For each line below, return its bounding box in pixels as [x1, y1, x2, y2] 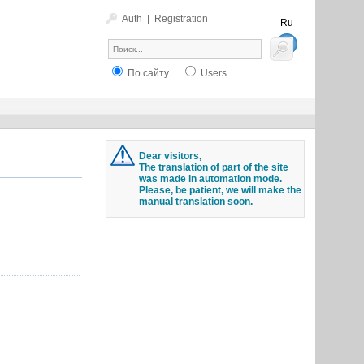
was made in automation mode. [138, 173, 282, 184]
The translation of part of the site [138, 162, 288, 173]
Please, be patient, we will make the [138, 184, 301, 196]
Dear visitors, [138, 150, 201, 162]
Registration [154, 13, 208, 24]
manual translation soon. [138, 196, 253, 207]
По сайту [124, 67, 169, 79]
